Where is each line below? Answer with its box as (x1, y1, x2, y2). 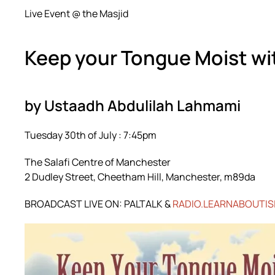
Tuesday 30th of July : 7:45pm (25, 128, 157, 142)
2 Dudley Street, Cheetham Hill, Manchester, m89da (25, 170, 255, 184)
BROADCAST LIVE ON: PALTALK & (25, 197, 172, 211)
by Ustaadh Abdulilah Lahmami (25, 95, 241, 115)
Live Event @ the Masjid (25, 7, 128, 20)
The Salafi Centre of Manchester (25, 155, 171, 169)
